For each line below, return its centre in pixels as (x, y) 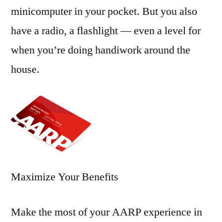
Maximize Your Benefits (65, 177)
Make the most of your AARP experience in (107, 212)
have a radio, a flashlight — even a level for (106, 31)
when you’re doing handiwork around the (101, 50)
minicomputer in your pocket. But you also (104, 11)
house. (25, 69)
